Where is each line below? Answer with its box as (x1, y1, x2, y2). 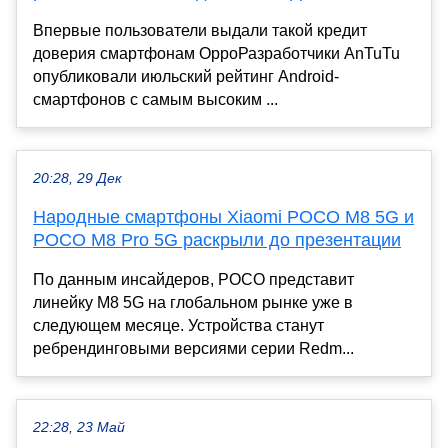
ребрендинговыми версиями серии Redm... (33, 340, 354, 358)
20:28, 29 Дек (33, 171, 122, 187)
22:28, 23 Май (33, 420, 125, 436)
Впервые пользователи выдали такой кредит (33, 22, 367, 40)
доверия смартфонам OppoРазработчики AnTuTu (33, 45, 400, 63)
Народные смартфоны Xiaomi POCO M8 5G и (33, 207, 414, 228)
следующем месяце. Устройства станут (33, 317, 324, 335)
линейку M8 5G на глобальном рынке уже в (33, 294, 353, 312)
